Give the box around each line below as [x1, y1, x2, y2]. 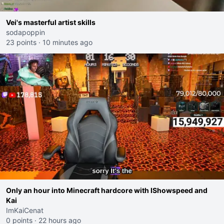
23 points [6, 38, 36, 46]
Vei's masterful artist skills [6, 18, 95, 26]
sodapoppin [6, 28, 45, 36]
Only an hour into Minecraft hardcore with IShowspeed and [6, 186, 207, 194]
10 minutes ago [42, 38, 92, 46]
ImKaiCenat [6, 206, 43, 214]
